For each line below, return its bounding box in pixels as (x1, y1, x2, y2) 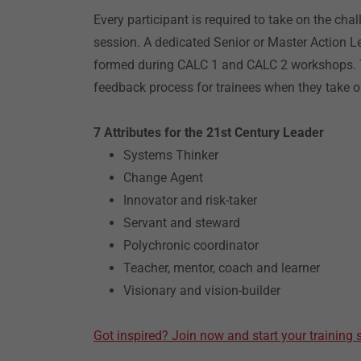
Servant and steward (122, 215, 240, 230)
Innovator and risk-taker (122, 193, 257, 208)
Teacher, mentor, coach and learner (122, 260, 320, 276)
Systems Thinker (122, 147, 218, 163)
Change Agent (122, 170, 203, 185)
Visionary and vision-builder (122, 283, 280, 298)
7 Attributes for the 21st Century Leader (93, 125, 324, 140)
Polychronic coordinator (122, 238, 259, 253)
